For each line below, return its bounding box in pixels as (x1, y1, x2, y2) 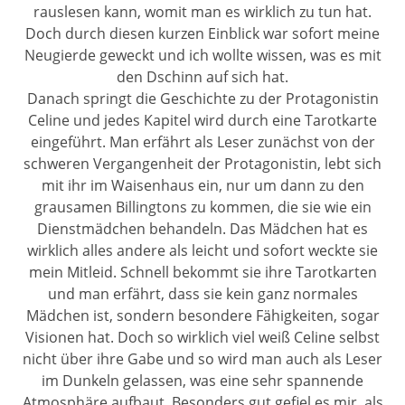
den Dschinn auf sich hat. (117, 66, 288, 87)
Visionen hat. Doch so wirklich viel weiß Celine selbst (25, 326, 380, 347)
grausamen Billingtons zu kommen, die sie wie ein (33, 196, 372, 217)
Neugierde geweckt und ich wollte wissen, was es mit (24, 44, 381, 65)
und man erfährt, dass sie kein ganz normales (47, 283, 358, 304)
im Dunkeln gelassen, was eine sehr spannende (42, 370, 363, 391)
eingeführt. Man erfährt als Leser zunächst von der (30, 131, 375, 152)
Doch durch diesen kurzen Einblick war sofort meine (25, 23, 380, 43)
